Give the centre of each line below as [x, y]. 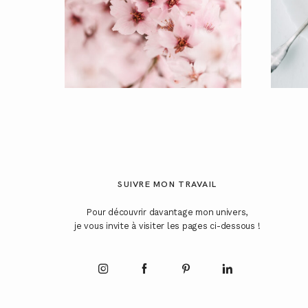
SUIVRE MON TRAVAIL [167, 184]
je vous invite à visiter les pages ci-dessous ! [167, 226]
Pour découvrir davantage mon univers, [167, 212]
